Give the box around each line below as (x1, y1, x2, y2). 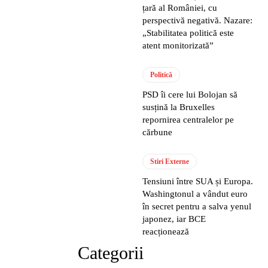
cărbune (142, 127, 173, 137)
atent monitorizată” (142, 40, 214, 50)
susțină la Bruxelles (142, 102, 215, 112)
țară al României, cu (142, 2, 218, 13)
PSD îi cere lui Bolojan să (142, 89, 238, 99)
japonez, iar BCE (142, 214, 206, 224)
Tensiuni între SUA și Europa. (142, 176, 254, 186)
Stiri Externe (150, 157, 190, 166)
